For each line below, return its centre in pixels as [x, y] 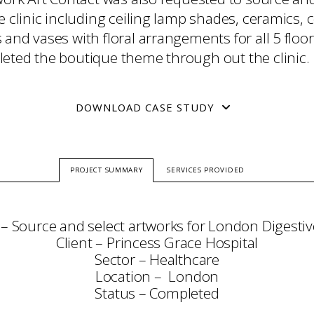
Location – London [157, 276]
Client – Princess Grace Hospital [157, 243]
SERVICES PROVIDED [206, 170]
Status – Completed [157, 293]
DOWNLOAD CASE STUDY [145, 107]
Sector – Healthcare [157, 259]
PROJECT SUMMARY [107, 170]
